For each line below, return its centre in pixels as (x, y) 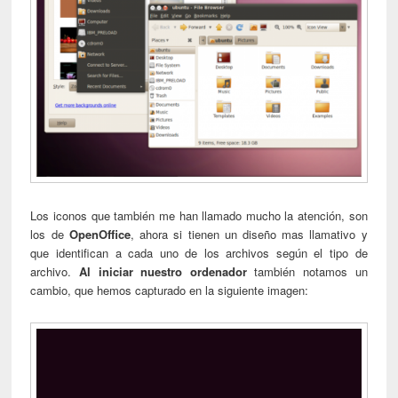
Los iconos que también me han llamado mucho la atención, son (199, 216)
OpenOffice (99, 235)
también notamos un (307, 272)
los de (50, 235)
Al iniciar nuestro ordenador (163, 272)
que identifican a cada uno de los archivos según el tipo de (199, 253)
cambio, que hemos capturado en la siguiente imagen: (170, 291)
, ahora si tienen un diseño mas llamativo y (249, 235)
